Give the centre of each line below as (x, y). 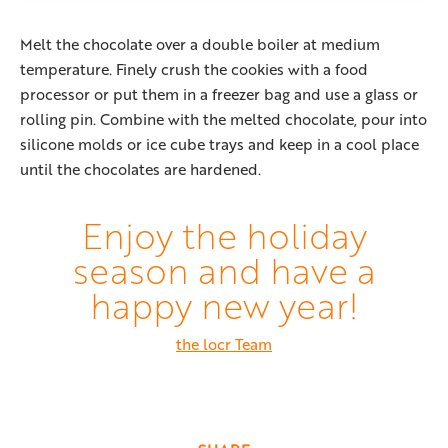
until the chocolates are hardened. (140, 168)
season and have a (224, 269)
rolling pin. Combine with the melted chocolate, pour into (223, 118)
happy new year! (224, 304)
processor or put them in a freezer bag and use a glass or (219, 93)
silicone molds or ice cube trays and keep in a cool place (219, 143)
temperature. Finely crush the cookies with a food (194, 68)
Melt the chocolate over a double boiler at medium (200, 43)
